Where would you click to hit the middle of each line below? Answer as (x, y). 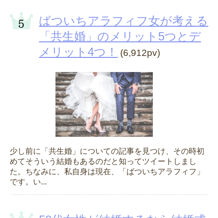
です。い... (28, 182)
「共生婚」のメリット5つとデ (120, 36)
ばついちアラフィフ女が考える (124, 21)
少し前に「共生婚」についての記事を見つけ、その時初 (107, 151)
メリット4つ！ (78, 52)
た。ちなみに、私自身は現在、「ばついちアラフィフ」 (107, 172)
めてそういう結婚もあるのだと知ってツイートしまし (103, 162)
